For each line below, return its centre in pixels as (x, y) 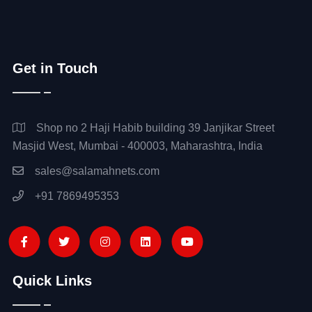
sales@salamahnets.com (95, 171)
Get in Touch (55, 68)
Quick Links (52, 280)
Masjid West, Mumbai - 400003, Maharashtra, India (137, 146)
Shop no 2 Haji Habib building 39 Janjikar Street (154, 127)
